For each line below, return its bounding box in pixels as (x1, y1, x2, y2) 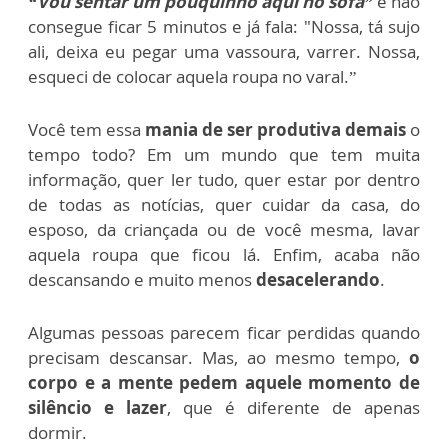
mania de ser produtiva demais (145, 118, 406, 141)
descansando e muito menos (28, 268, 256, 291)
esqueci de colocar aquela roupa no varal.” (28, 65, 357, 88)
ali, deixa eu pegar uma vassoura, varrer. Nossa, (28, 40, 420, 63)
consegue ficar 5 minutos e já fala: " (28, 15, 311, 38)
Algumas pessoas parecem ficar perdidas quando (28, 321, 420, 344)
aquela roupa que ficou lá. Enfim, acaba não (28, 243, 420, 266)
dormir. (28, 421, 87, 444)
